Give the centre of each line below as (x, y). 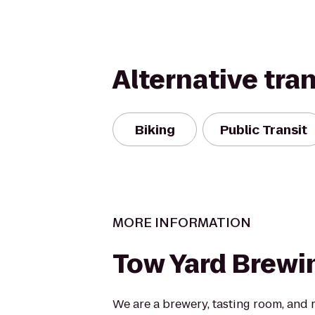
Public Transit (264, 129)
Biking (155, 129)
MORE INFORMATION (182, 223)
